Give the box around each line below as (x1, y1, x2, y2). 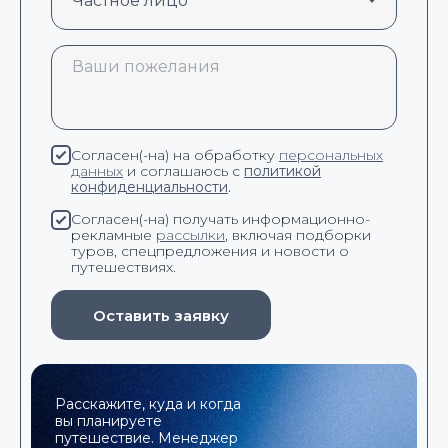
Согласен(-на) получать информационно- (71, 210, 370, 229)
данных (71, 161, 123, 180)
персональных (279, 145, 383, 164)
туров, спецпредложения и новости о (71, 242, 349, 261)
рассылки (156, 226, 225, 245)
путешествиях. (71, 258, 176, 277)
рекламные (71, 226, 156, 245)
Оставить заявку (93, 305, 229, 325)
